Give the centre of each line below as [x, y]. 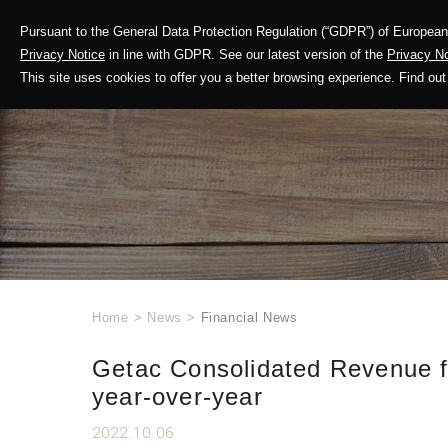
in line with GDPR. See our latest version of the [246, 54]
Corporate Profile [356, 42]
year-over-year [177, 396]
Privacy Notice [62, 54]
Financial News [249, 317]
